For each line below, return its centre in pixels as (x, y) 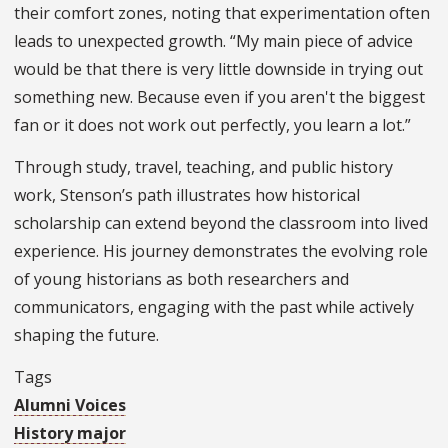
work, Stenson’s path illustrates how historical (187, 194)
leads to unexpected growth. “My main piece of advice (213, 40)
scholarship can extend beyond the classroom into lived (221, 222)
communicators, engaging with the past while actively (214, 306)
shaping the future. (86, 334)
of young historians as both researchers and (181, 278)
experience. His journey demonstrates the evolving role (221, 250)
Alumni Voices (70, 404)
